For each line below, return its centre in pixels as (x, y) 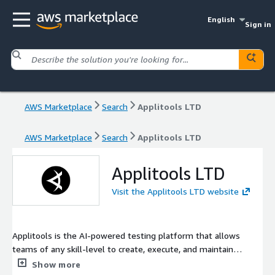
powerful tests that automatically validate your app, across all (134, 262)
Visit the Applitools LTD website (175, 191)
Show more (56, 264)
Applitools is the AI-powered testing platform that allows (126, 235)
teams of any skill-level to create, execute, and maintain (123, 249)
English (222, 19)
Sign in (258, 24)
